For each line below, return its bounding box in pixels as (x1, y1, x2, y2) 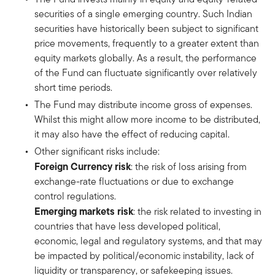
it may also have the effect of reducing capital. (34, 126, 230, 141)
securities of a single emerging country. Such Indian (34, 6, 252, 21)
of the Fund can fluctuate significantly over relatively (34, 65, 257, 80)
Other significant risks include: (34, 144, 160, 158)
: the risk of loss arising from (131, 159, 247, 174)
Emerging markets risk (34, 203, 133, 219)
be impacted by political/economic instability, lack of (34, 248, 254, 263)
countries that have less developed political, (34, 219, 220, 233)
